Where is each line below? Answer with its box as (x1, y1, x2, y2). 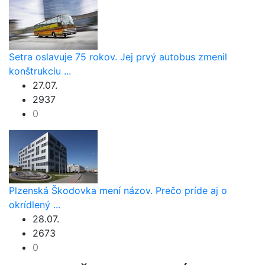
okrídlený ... (9, 199, 60, 211)
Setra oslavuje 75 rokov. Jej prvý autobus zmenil (9, 51, 227, 63)
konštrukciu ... (9, 65, 71, 77)
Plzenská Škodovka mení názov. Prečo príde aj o (9, 185, 227, 197)
